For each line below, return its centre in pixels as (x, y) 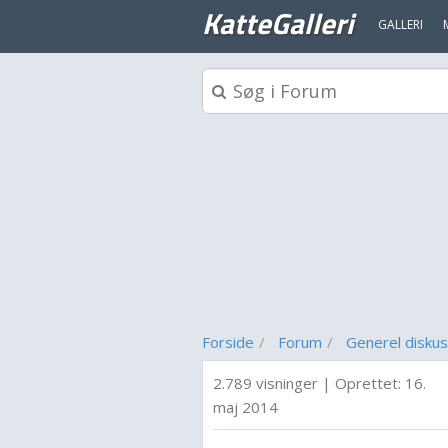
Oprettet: (370, 383)
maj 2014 (245, 407)
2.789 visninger (265, 383)
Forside (228, 342)
